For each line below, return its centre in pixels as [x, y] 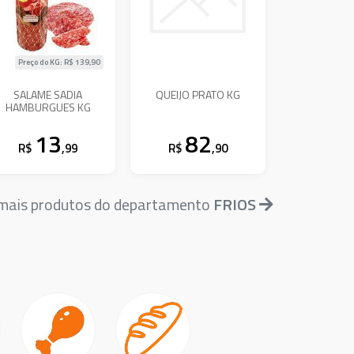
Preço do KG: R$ [47, 62]
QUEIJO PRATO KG [198, 94]
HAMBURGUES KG [48, 107]
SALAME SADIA [48, 94]
